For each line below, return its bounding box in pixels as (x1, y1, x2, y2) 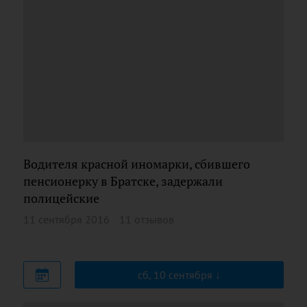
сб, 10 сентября (138, 267, 215, 282)
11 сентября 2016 (23, 212, 110, 226)
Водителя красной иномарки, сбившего (23, 156, 250, 172)
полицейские (23, 191, 99, 206)
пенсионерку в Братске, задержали (23, 173, 223, 189)
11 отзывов (119, 212, 174, 226)
